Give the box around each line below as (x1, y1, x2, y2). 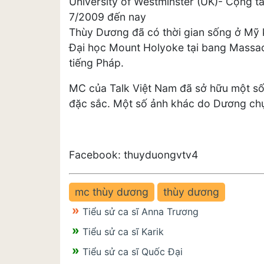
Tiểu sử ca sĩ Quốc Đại (82, 245, 183, 258)
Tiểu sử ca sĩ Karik (82, 225, 164, 237)
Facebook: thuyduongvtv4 (69, 148, 198, 161)
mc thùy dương (75, 185, 148, 198)
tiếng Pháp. (69, 56, 124, 69)
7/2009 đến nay (69, 10, 146, 23)
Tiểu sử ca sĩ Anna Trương (82, 205, 199, 217)
